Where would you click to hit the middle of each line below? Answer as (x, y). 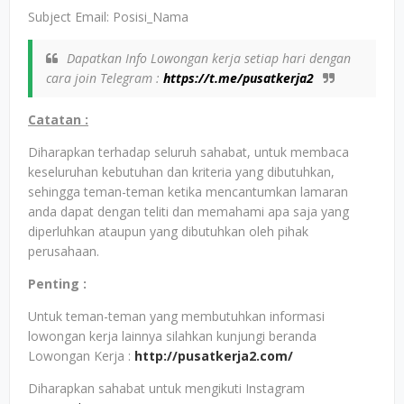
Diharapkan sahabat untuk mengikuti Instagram (166, 388)
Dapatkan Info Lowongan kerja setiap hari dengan (209, 58)
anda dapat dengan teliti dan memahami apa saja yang (188, 211)
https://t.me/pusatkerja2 (239, 78)
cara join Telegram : (105, 78)
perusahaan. (64, 251)
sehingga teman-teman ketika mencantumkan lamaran (188, 192)
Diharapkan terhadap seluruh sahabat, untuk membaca (188, 152)
